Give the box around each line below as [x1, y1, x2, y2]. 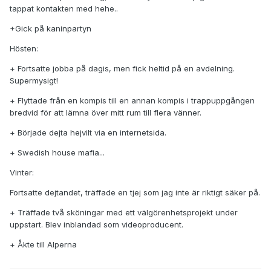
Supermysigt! [10, 76, 58, 86]
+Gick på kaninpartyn [10, 24, 91, 34]
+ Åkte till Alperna [10, 240, 77, 250]
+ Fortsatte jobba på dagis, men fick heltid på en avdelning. [10, 64, 235, 74]
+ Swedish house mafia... [10, 148, 105, 158]
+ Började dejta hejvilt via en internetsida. [10, 128, 166, 138]
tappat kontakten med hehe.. [10, 4, 118, 14]
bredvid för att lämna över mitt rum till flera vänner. [10, 108, 201, 118]
